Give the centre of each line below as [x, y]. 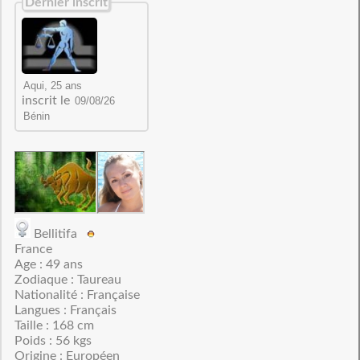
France [33, 249]
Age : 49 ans [48, 264]
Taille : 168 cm [54, 325]
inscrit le [48, 101]
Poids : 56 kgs [53, 341]
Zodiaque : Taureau [67, 280]
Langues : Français [65, 310]
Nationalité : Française [77, 295]
